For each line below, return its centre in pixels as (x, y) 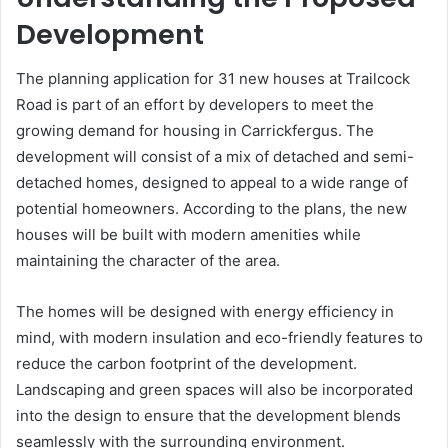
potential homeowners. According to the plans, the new (211, 208)
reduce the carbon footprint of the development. (186, 363)
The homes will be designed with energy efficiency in (205, 311)
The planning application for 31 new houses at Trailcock (213, 78)
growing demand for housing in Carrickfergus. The (195, 130)
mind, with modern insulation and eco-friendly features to (219, 337)
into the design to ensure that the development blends (208, 415)
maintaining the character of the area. (148, 260)
